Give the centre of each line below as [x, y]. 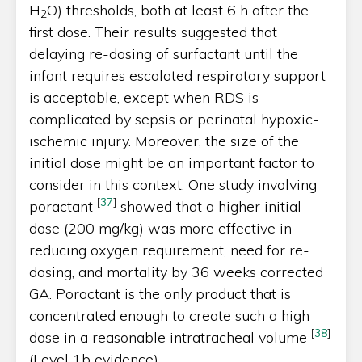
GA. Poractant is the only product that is [160, 293]
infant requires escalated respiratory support [177, 75]
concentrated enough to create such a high [169, 315]
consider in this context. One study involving [173, 184]
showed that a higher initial [209, 206]
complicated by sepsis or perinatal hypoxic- [174, 119]
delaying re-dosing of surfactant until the [164, 53]
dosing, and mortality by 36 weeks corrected [176, 271]
